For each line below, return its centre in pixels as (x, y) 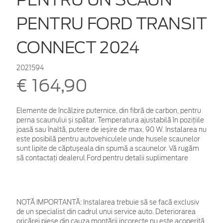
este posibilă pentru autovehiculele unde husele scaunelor (108, 139)
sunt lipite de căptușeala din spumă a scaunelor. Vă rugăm (108, 148)
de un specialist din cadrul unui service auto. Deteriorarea (106, 212)
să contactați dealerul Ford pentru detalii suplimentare (102, 158)
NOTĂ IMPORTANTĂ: (49, 202)
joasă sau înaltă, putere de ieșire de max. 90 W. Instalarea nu (111, 129)
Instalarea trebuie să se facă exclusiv (140, 202)
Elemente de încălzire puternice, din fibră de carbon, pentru (109, 111)
